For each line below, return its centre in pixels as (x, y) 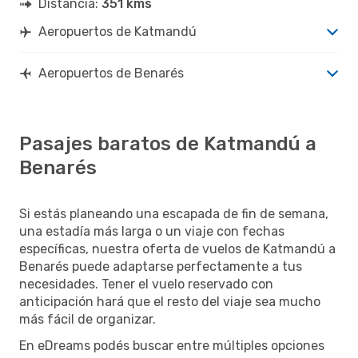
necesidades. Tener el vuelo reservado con (146, 284)
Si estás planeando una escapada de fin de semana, (174, 213)
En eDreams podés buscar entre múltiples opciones (172, 345)
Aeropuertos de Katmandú (117, 31)
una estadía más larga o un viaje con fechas (152, 231)
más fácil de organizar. (88, 319)
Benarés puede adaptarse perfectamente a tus (161, 266)
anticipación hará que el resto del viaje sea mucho (170, 301)
